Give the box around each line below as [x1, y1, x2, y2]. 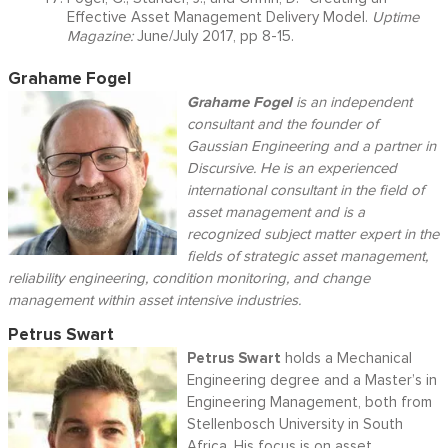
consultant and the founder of [186, 117, 378, 133]
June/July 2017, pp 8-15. [132, 29, 294, 45]
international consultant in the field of [186, 183, 424, 199]
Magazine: [66, 29, 133, 45]
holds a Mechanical [280, 351, 412, 367]
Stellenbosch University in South [186, 417, 403, 433]
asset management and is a [186, 205, 365, 221]
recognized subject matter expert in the [186, 227, 439, 243]
